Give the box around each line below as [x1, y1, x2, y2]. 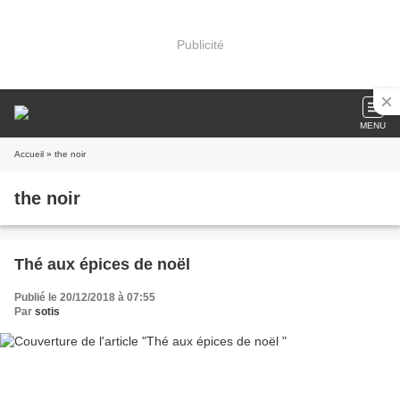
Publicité [176, 37, 224, 52]
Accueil [14, 149, 44, 159]
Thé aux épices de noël [14, 255, 190, 273]
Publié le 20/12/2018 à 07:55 [14, 291, 155, 304]
